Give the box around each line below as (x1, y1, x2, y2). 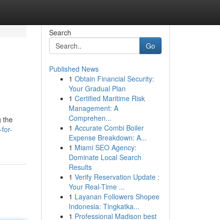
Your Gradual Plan (68, 83, 126, 93)
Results (68, 162, 92, 172)
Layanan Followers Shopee (74, 192, 160, 201)
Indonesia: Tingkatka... (68, 201, 139, 211)
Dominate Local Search (68, 152, 141, 162)
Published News (49, 64, 99, 74)
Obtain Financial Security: (74, 74, 154, 83)
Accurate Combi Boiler (74, 123, 144, 133)
